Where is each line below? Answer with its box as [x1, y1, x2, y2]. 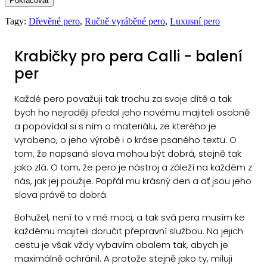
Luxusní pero [170, 15, 220, 26]
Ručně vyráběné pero [85, 15, 165, 26]
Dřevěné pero [29, 15, 80, 26]
